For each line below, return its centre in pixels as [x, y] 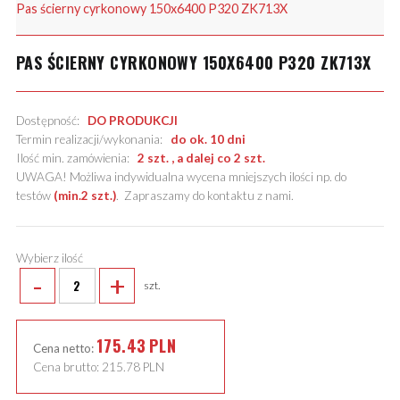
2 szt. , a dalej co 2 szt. [201, 158]
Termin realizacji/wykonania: [93, 140]
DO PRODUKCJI [132, 121]
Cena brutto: [67, 367]
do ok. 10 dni [208, 140]
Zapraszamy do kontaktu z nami [207, 196]
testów [34, 196]
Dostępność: [51, 121]
